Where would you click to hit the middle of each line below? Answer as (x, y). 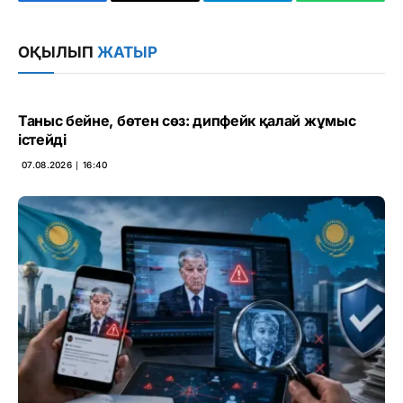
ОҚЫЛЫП (58, 52)
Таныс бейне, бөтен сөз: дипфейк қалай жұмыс (187, 121)
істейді (42, 139)
